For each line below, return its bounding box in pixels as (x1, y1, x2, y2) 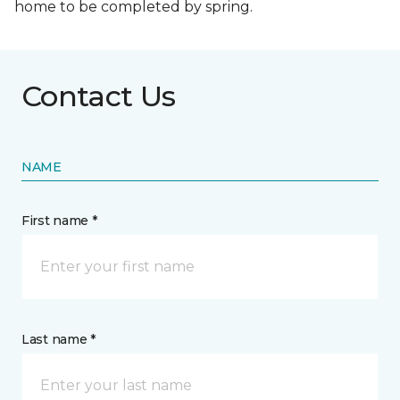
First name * (21, 212, 97, 229)
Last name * (21, 330, 96, 347)
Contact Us (21, 78, 176, 113)
